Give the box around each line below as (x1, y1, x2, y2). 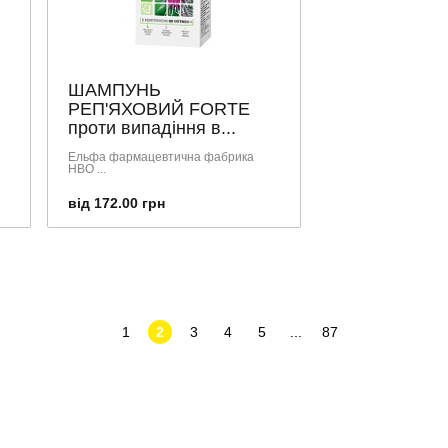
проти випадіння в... (68, 117, 236, 138)
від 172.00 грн (68, 194, 165, 211)
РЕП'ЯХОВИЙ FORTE (68, 98, 250, 119)
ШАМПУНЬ (68, 79, 161, 100)
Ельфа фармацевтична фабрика (68, 149, 254, 164)
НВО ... (68, 161, 106, 176)
